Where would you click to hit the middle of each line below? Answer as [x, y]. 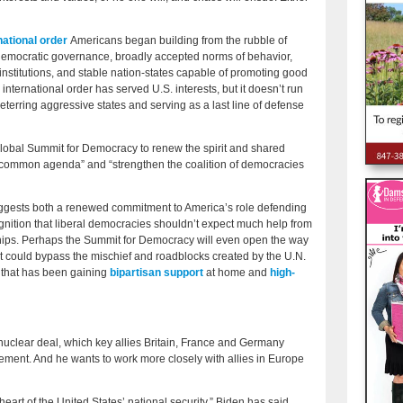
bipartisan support [157, 273]
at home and [237, 273]
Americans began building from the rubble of [177, 41]
